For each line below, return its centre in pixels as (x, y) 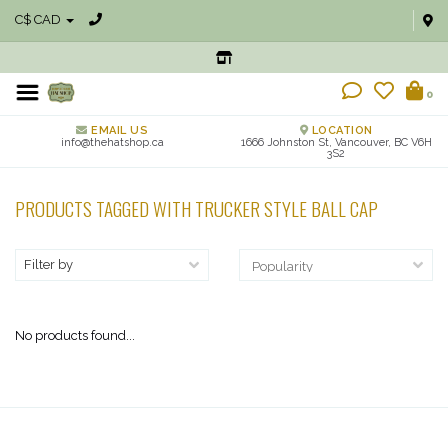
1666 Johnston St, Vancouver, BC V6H (336, 142)
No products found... (75, 335)
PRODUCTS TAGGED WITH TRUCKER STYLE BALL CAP (196, 208)
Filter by (48, 264)
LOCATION (340, 130)
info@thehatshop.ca (112, 142)
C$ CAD (39, 19)
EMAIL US (117, 130)
